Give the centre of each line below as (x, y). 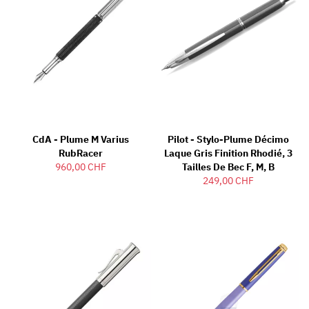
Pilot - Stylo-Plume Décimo (228, 140)
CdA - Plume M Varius (81, 140)
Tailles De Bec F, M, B (228, 167)
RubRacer (81, 153)
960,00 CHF (81, 167)
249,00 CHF (228, 181)
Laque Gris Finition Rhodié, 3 (228, 153)
